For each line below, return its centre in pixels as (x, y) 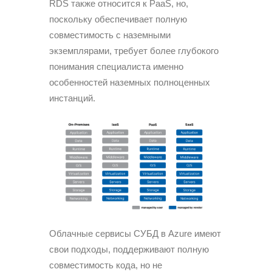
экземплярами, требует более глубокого (134, 50)
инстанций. (72, 98)
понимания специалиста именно (116, 66)
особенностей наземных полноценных (130, 82)
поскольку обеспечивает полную (118, 19)
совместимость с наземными (110, 35)
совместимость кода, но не (106, 265)
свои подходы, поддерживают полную (129, 249)
